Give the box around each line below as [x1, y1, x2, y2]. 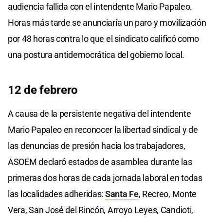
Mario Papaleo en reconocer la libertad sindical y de [8, 124, 198, 135]
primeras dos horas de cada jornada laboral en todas [8, 172, 202, 183]
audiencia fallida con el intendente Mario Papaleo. [8, 1, 193, 12]
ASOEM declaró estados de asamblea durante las [8, 156, 192, 167]
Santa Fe [105, 188, 139, 199]
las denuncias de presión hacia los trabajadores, [8, 140, 185, 151]
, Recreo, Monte [138, 188, 197, 199]
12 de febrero [8, 83, 78, 97]
